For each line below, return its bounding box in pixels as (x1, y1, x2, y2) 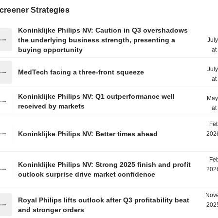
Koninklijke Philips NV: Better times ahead (18, 130, 158, 138)
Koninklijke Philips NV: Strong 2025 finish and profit (18, 161, 191, 168)
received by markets (18, 102, 85, 110)
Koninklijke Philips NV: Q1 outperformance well (18, 92, 175, 100)
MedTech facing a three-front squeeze (18, 68, 145, 76)
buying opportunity (18, 46, 83, 54)
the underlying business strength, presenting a (18, 36, 176, 44)
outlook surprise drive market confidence (18, 170, 156, 178)
